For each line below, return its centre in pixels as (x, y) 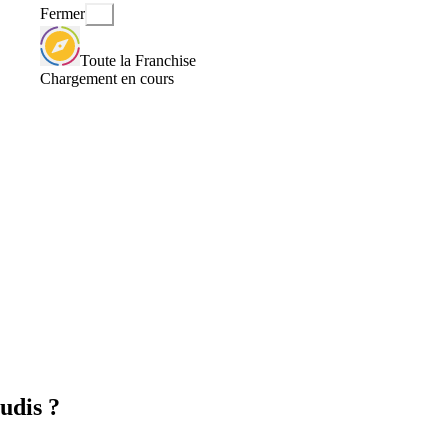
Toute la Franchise (138, 60)
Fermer (62, 14)
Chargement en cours (107, 78)
